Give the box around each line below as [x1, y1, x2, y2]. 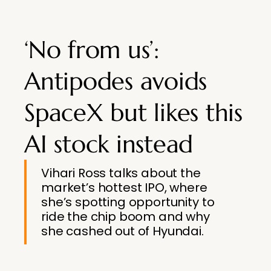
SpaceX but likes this [24, 97, 243, 128]
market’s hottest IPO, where [41, 179, 207, 196]
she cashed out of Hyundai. [41, 223, 204, 240]
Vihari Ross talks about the [41, 165, 201, 181]
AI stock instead [24, 129, 194, 159]
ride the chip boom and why [41, 208, 210, 225]
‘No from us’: [24, 34, 159, 65]
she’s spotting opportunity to [41, 194, 215, 211]
